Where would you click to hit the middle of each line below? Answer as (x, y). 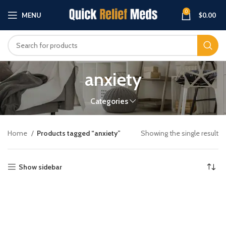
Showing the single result (180, 133)
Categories (109, 101)
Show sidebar (41, 167)
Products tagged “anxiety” (79, 133)
